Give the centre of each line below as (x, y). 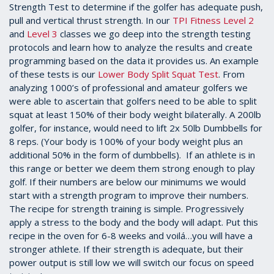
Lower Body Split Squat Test (158, 74)
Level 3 (42, 34)
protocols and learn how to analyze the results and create (131, 47)
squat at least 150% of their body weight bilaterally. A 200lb (135, 115)
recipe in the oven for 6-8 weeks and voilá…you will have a (131, 236)
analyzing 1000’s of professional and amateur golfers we (128, 88)
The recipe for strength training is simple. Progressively (127, 209)
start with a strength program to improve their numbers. (129, 195)
